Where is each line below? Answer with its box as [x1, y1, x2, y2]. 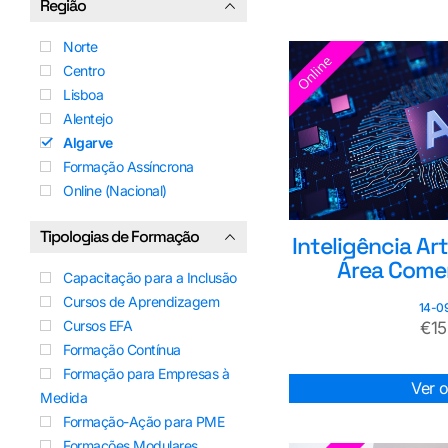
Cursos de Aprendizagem [63, 292, 219, 310]
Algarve [63, 133, 113, 151]
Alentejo [63, 109, 112, 127]
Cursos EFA [63, 316, 132, 334]
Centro [63, 61, 104, 79]
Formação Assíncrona [63, 157, 194, 175]
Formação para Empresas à [63, 364, 229, 382]
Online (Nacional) [63, 181, 167, 199]
